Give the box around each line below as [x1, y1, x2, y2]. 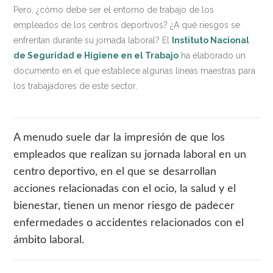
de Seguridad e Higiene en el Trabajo [13, 51, 179, 61]
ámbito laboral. [13, 234, 85, 246]
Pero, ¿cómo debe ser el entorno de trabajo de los [13, 5, 214, 15]
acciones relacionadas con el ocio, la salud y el [13, 183, 236, 194]
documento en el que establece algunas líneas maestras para [13, 66, 256, 76]
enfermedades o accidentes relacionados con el [13, 217, 244, 229]
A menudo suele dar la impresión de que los [13, 132, 225, 143]
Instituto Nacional [172, 35, 250, 46]
